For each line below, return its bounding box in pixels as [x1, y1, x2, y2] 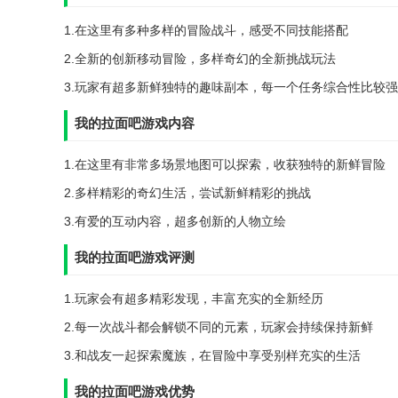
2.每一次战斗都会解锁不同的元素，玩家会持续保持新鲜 [64, 319, 373, 334]
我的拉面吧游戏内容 [75, 115, 195, 131]
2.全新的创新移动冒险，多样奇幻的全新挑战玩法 [64, 51, 336, 66]
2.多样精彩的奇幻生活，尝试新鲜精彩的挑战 [64, 185, 311, 200]
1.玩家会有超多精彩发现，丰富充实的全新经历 [64, 291, 323, 306]
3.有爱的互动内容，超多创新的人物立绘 [64, 213, 286, 228]
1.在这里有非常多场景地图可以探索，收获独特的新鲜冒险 [64, 156, 386, 171]
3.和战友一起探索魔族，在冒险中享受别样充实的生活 [64, 347, 361, 362]
